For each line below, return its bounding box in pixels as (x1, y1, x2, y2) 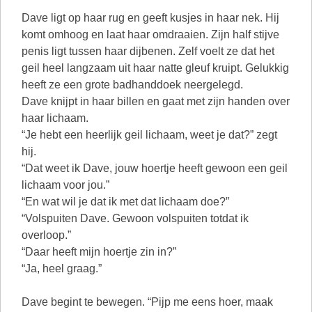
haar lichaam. (22, 112, 88, 124)
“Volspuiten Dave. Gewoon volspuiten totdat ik (22, 212, 249, 224)
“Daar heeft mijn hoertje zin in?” (22, 246, 176, 258)
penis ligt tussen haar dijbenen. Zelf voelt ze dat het (22, 45, 274, 57)
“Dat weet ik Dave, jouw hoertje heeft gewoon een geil (22, 162, 288, 174)
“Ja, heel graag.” (22, 263, 102, 274)
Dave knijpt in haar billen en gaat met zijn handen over (22, 95, 290, 107)
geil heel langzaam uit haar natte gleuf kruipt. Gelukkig (22, 62, 289, 74)
